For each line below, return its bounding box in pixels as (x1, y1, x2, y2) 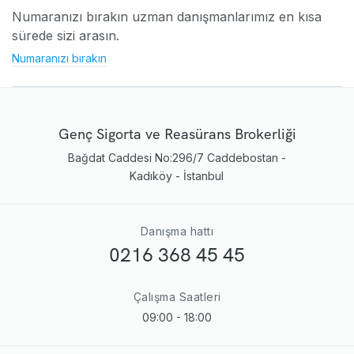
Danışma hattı (140, 224, 214, 238)
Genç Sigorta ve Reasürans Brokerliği (58, 124, 296, 143)
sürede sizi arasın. (12, 27, 119, 43)
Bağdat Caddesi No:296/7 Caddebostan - (67, 150, 286, 164)
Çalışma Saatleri (133, 289, 221, 303)
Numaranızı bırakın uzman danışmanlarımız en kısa (12, 8, 322, 24)
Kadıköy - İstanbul (130, 168, 224, 183)
